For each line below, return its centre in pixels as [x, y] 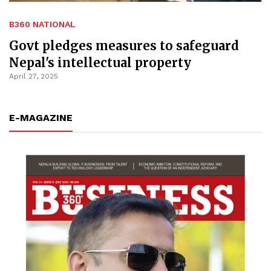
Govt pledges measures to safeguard [124, 45]
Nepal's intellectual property [100, 62]
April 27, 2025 [34, 76]
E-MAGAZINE [41, 117]
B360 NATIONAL [42, 24]
